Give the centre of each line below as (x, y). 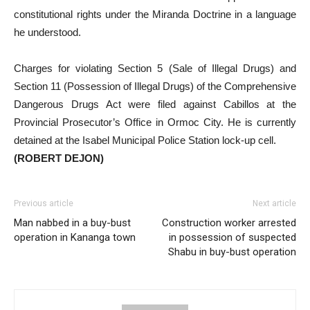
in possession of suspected (232, 237)
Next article (274, 203)
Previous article (44, 203)
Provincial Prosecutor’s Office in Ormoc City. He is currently (155, 122)
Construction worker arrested (229, 223)
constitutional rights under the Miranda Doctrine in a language (155, 14)
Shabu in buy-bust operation (232, 252)
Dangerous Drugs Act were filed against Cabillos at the (155, 104)
